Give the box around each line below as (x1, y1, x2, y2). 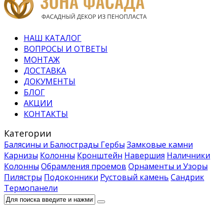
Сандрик (171, 172, 204, 183)
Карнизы (4, 150, 38, 161)
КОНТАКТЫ (24, 109, 68, 119)
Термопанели (4, 183, 58, 193)
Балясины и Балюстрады (4, 139, 101, 150)
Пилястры (4, 172, 42, 183)
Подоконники (44, 172, 98, 183)
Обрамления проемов (41, 161, 126, 172)
